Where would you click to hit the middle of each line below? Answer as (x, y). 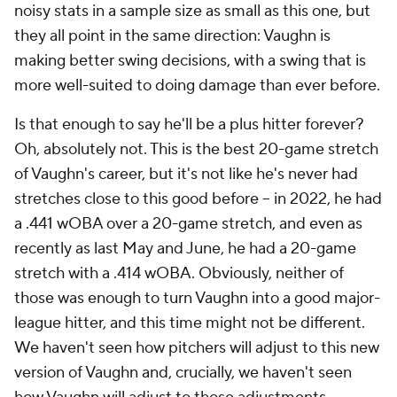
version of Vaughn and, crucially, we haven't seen (183, 373)
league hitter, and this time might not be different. (190, 323)
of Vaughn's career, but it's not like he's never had (186, 174)
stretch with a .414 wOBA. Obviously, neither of (179, 273)
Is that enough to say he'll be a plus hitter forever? (189, 125)
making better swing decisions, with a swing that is (190, 61)
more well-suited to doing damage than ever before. (197, 86)
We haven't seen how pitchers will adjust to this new (197, 348)
